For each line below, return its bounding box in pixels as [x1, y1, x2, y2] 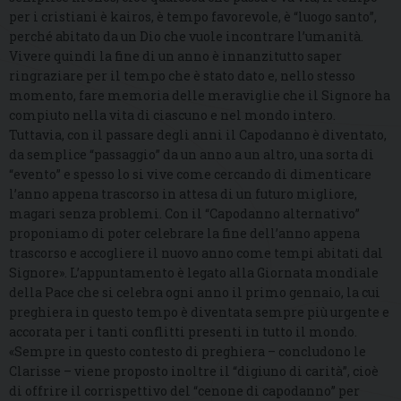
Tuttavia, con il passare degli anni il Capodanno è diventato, [9, 126, 387, 144]
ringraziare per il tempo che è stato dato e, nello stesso [9, 67, 355, 85]
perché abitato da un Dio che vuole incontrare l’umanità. [9, 28, 363, 46]
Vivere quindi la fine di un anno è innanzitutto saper [9, 47, 342, 65]
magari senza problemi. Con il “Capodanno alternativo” [9, 205, 360, 223]
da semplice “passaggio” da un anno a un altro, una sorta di [9, 146, 374, 164]
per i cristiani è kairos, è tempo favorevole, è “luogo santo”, [9, 8, 377, 26]
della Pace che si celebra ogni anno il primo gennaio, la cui [9, 284, 380, 302]
